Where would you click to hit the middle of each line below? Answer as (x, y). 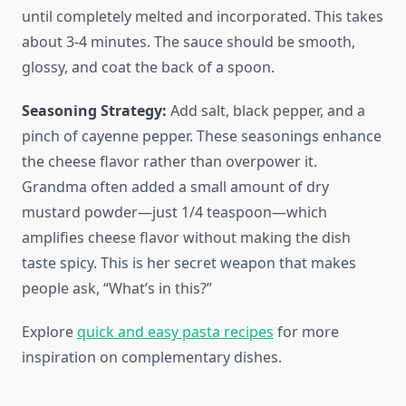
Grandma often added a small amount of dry (175, 187)
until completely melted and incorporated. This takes (203, 17)
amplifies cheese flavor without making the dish (186, 238)
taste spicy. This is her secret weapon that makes (189, 263)
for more (306, 332)
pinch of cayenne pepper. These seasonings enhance (202, 136)
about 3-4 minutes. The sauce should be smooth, (188, 42)
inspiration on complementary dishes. (152, 358)
